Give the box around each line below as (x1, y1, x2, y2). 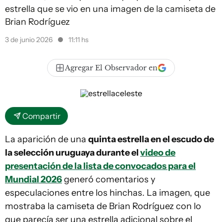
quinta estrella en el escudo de (88, 134, 214, 145)
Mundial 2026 (5, 174, 62, 185)
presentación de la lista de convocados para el (5, 161, 196, 171)
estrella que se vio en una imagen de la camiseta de (5, 3, 216, 14)
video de (140, 147, 175, 158)
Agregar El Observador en (65, 63, 158, 72)
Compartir (22, 111, 60, 121)
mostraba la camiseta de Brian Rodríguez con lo (5, 201, 201, 212)
